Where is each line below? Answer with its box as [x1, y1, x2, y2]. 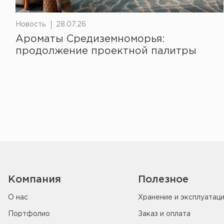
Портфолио [8, 211, 50, 217]
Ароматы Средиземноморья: [15, 34, 164, 43]
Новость [15, 21, 45, 27]
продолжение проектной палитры [15, 46, 196, 55]
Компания [8, 175, 61, 184]
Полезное [138, 175, 188, 184]
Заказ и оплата [138, 211, 190, 217]
